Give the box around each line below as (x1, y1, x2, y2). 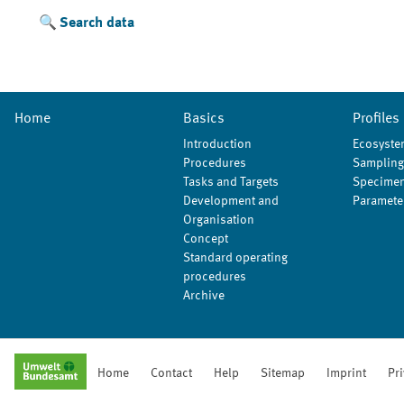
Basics (183, 112, 225, 126)
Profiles (352, 112, 399, 126)
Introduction (183, 138, 252, 151)
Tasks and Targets (183, 176, 280, 188)
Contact (150, 366, 192, 380)
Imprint (326, 366, 366, 380)
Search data (60, 16, 135, 31)
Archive (183, 289, 225, 302)
